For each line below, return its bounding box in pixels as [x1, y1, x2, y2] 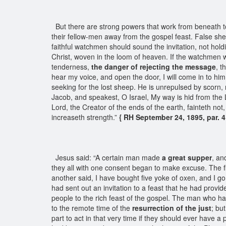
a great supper [162, 152, 212, 162]
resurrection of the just [132, 203, 211, 213]
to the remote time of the [51, 203, 132, 213]
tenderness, [51, 62, 91, 72]
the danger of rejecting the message [91, 62, 216, 72]
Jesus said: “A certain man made [51, 152, 162, 162]
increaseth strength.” [51, 112, 119, 122]
